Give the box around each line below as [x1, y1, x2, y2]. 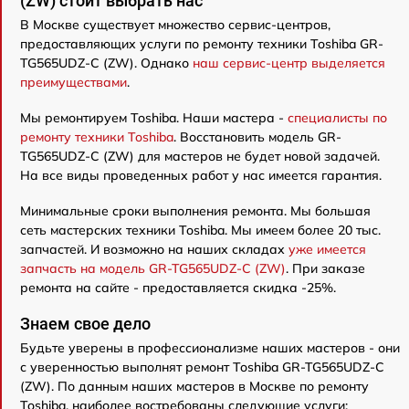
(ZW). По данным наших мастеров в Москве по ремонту [20, 377, 369, 394]
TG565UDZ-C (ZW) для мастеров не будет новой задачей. [20, 147, 380, 164]
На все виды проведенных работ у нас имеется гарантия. [20, 166, 382, 184]
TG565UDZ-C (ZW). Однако [20, 54, 193, 71]
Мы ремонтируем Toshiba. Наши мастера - [20, 109, 288, 126]
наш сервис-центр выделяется [193, 54, 385, 71]
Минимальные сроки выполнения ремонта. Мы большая [20, 202, 371, 219]
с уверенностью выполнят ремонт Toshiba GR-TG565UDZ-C [20, 358, 384, 375]
